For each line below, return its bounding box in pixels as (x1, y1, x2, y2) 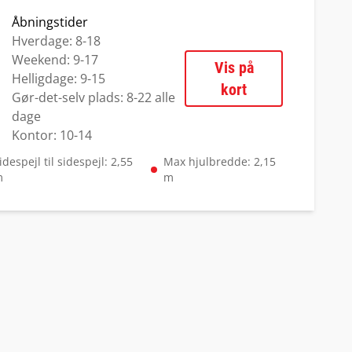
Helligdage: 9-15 (12, 70, 106, 87)
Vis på (214, 58, 254, 77)
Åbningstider (12, 13, 89, 31)
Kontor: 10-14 (12, 126, 93, 144)
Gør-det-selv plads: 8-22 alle (12, 89, 176, 106)
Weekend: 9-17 (12, 51, 99, 68)
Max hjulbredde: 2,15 (163, 154, 276, 169)
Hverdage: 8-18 (12, 32, 101, 49)
